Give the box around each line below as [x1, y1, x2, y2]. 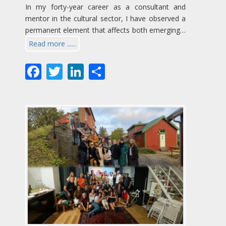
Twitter [63, 59, 117, 81]
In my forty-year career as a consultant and [25, 2, 186, 12]
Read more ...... [29, 39, 76, 49]
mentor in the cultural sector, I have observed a [25, 14, 186, 24]
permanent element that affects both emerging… [25, 25, 186, 35]
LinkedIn [84, 59, 149, 81]
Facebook [41, 59, 112, 81]
